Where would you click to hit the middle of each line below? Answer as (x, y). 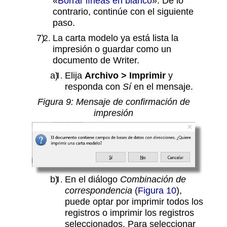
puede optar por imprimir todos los (134, 202)
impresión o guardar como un (112, 49)
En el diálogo (92, 179)
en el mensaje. (162, 86)
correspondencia (99, 191)
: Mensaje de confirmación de (130, 101)
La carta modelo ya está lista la (116, 37)
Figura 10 (157, 191)
